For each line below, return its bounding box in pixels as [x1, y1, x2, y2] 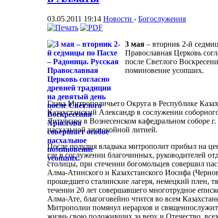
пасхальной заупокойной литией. [47, 125, 158, 134]
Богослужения [138, 14, 186, 23]
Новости [103, 14, 134, 23]
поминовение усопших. [125, 66, 204, 74]
